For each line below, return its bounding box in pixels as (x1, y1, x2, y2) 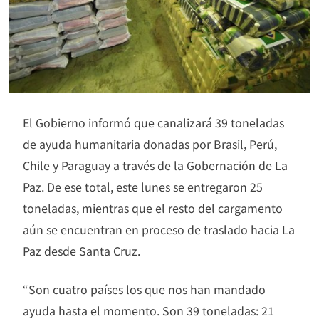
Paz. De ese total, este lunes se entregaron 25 (23, 178, 263, 196)
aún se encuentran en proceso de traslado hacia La (23, 221, 295, 239)
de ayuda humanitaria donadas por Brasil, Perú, (23, 135, 277, 153)
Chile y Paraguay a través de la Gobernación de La (23, 157, 288, 174)
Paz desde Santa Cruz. (23, 242, 140, 260)
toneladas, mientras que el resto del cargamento (23, 199, 283, 217)
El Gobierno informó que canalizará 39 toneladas (23, 114, 284, 132)
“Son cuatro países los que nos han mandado (23, 281, 266, 298)
